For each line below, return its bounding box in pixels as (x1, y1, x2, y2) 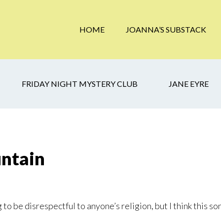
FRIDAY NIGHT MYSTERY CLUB (22, 79, 138, 88)
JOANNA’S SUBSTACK (126, 25, 206, 34)
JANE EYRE (169, 79, 209, 88)
